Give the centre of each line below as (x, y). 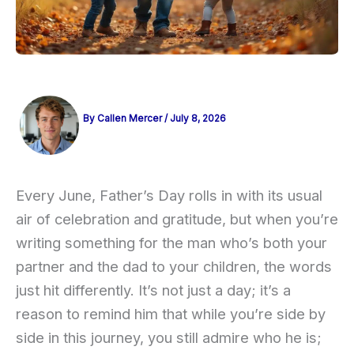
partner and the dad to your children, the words (174, 267)
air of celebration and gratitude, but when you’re (177, 219)
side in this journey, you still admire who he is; (169, 338)
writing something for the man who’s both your (171, 243)
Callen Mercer (131, 119)
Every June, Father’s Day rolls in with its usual (169, 196)
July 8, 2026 (198, 119)
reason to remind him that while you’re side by (171, 314)
